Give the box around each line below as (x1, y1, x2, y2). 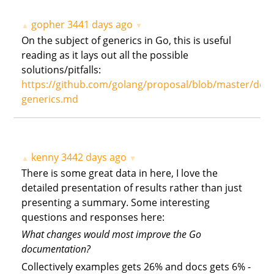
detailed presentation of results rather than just (21, 180, 243, 194)
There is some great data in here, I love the (21, 166, 218, 180)
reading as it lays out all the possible (21, 48, 189, 62)
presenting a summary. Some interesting (21, 195, 210, 209)
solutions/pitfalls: (21, 62, 102, 76)
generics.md (21, 92, 79, 106)
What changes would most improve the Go (21, 228, 202, 242)
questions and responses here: (21, 210, 165, 224)
